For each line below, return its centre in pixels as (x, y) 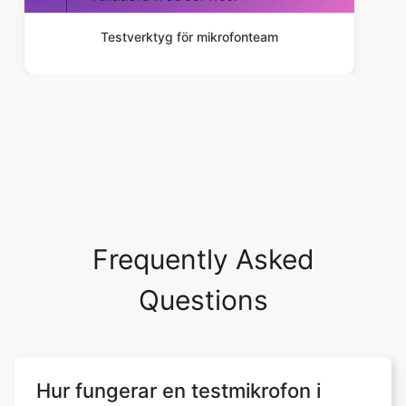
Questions (203, 300)
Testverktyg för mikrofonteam (189, 37)
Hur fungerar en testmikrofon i (179, 391)
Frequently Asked (203, 259)
